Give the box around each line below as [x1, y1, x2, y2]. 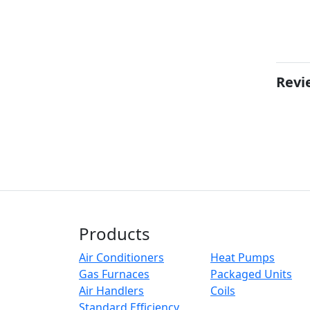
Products [79, 222, 150, 245]
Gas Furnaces [79, 266, 149, 282]
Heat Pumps [210, 250, 275, 265]
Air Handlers [79, 283, 144, 298]
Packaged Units [210, 266, 292, 282]
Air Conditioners [79, 250, 164, 265]
